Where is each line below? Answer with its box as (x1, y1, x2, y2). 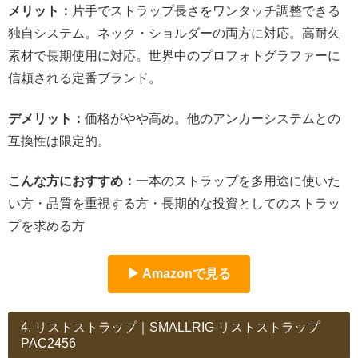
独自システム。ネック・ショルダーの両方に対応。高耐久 (8, 26, 340, 41)
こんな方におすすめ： (8, 173, 136, 188)
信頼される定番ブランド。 (8, 71, 161, 86)
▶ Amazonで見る (127, 267, 231, 281)
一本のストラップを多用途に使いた (136, 173, 340, 188)
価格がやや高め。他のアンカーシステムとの (85, 111, 340, 125)
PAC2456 (21, 336, 76, 350)
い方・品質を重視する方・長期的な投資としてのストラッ (8, 196, 340, 210)
